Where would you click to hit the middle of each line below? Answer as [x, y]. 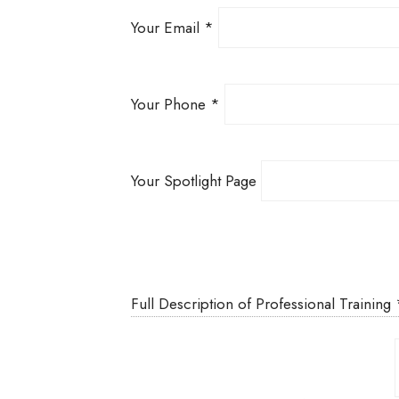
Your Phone [170, 104]
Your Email [167, 27]
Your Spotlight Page [195, 180]
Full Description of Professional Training [263, 303]
